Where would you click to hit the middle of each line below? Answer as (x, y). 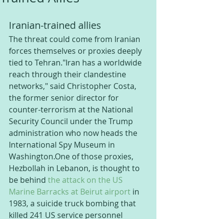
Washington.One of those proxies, (72, 156)
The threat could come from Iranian (76, 39)
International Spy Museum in (63, 145)
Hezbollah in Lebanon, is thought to (75, 168)
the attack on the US (86, 180)
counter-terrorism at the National (72, 109)
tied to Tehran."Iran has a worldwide (76, 63)
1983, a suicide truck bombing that (73, 203)
